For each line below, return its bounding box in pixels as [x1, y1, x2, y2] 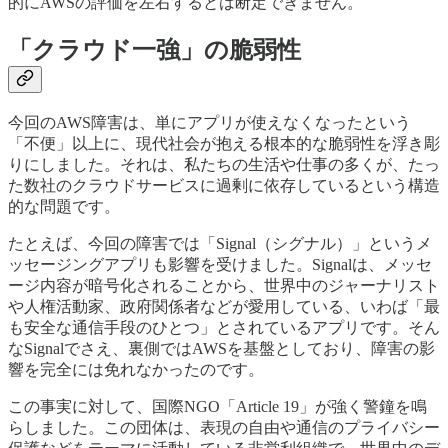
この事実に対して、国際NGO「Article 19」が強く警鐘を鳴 [8, 398, 427, 416]
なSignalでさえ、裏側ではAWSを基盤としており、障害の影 [8, 340, 435, 358]
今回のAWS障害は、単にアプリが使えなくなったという [8, 114, 411, 132]
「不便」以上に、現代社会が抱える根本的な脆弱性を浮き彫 [8, 135, 440, 153]
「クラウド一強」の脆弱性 [8, 37, 301, 64]
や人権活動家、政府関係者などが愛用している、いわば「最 [8, 298, 440, 316]
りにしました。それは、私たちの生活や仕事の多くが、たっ [8, 156, 440, 174]
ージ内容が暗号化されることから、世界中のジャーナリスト [8, 277, 440, 295]
